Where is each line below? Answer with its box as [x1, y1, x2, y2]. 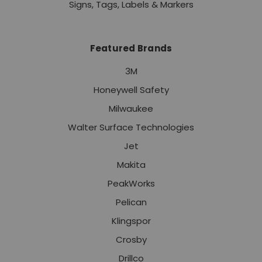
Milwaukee [109, 102, 153, 115]
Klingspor [111, 215, 151, 227]
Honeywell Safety [93, 84, 169, 96]
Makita [116, 158, 146, 171]
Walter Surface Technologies [68, 121, 194, 134]
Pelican [115, 196, 147, 209]
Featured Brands [89, 42, 173, 55]
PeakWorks [107, 177, 155, 190]
